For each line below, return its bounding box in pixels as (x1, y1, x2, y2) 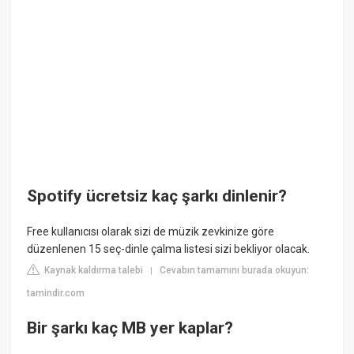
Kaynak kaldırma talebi (42, 265, 144, 277)
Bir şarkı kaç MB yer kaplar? (27, 318, 234, 337)
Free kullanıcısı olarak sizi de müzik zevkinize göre (27, 225, 275, 239)
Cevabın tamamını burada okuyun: (160, 265, 310, 277)
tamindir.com (27, 288, 85, 299)
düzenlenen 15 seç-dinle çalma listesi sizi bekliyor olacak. (27, 243, 311, 256)
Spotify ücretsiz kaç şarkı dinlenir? (27, 186, 288, 205)
